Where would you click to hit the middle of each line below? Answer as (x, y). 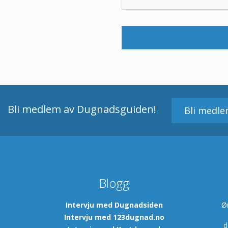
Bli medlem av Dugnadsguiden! (82, 109)
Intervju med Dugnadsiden (114, 205)
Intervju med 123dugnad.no (114, 217)
